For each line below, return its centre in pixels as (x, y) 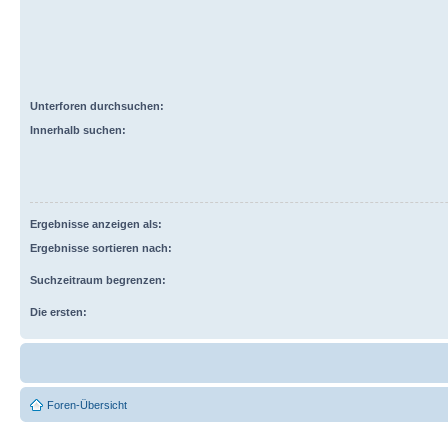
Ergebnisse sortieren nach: (101, 247)
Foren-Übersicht (87, 404)
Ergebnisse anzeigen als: (96, 223)
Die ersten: (58, 311)
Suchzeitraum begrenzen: (98, 279)
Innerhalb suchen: (78, 129)
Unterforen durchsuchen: (97, 105)
